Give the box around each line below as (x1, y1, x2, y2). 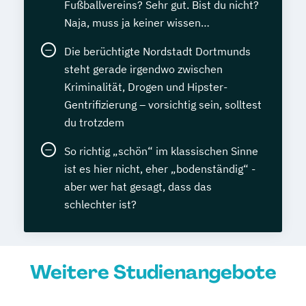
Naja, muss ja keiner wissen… (64, 15, 210, 29)
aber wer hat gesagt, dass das (64, 179, 212, 193)
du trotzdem (64, 115, 124, 129)
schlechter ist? (64, 197, 137, 211)
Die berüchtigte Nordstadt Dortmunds (64, 44, 251, 58)
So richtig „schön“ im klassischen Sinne (64, 143, 258, 158)
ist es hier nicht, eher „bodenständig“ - (64, 161, 255, 176)
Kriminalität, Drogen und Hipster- (64, 79, 227, 94)
